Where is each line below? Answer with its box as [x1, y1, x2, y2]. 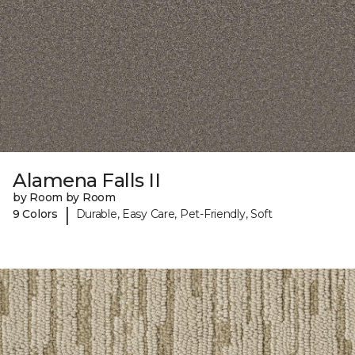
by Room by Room [13, 189, 116, 204]
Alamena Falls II [13, 168, 161, 192]
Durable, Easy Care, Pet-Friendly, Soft [75, 207, 273, 222]
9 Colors [13, 207, 58, 222]
